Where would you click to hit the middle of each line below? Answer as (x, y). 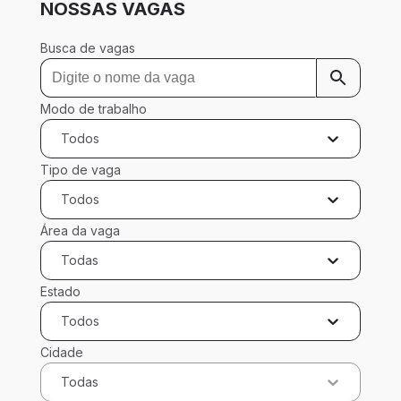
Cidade (61, 352)
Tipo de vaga (80, 169)
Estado (60, 291)
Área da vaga (80, 230)
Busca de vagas (87, 47)
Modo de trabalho (93, 108)
